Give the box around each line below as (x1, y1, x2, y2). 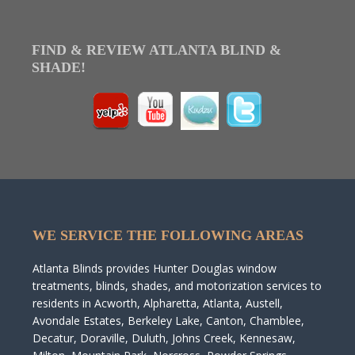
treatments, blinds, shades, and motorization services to (32, 278, 322, 293)
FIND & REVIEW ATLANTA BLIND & (32, 42, 281, 58)
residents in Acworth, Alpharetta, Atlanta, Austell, (32, 296, 283, 311)
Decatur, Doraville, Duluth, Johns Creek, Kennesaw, (32, 330, 296, 345)
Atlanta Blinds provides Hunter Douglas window (32, 261, 277, 276)
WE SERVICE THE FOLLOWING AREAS (32, 227, 303, 243)
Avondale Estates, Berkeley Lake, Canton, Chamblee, (32, 313, 304, 328)
